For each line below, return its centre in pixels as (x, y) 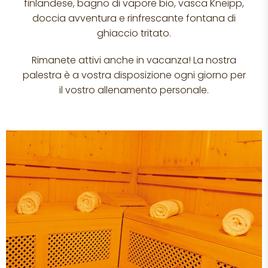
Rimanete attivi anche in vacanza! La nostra (134, 60)
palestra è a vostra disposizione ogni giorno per (134, 75)
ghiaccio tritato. (134, 33)
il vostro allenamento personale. (134, 90)
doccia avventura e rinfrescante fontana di (134, 18)
